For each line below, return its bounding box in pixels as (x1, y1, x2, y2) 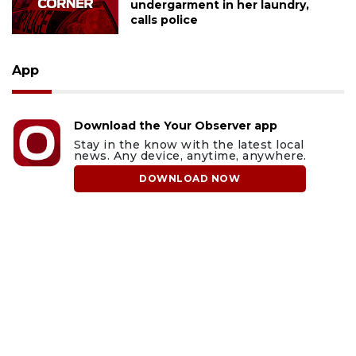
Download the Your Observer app (73, 118, 277, 133)
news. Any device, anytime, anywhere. (73, 148, 307, 163)
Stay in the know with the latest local (73, 137, 304, 152)
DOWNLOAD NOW (139, 172, 241, 184)
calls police (130, 12, 198, 27)
